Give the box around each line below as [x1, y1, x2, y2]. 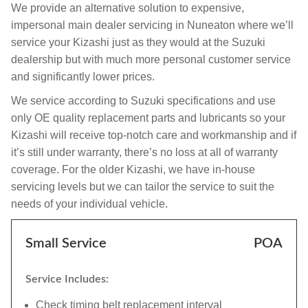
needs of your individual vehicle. [11, 198, 168, 210]
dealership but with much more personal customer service [11, 54, 291, 65]
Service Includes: [25, 274, 109, 285]
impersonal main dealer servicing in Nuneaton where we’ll [11, 19, 294, 31]
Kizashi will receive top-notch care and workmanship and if [11, 129, 296, 141]
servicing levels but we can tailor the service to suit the [11, 181, 274, 192]
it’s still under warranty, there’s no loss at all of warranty [11, 146, 278, 158]
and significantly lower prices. [11, 71, 155, 82]
